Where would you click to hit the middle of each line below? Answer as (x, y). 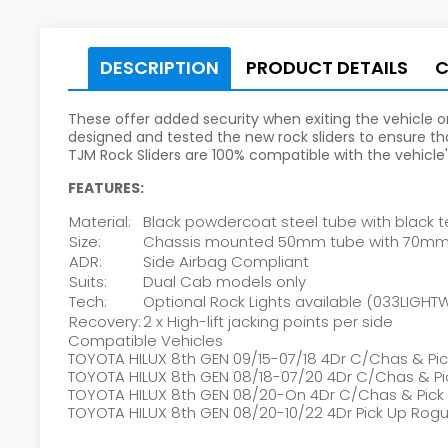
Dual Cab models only (225, 281)
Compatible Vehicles (146, 340)
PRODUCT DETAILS (327, 67)
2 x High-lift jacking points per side (268, 321)
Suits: (88, 281)
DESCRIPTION (160, 67)
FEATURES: (106, 187)
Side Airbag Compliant (226, 261)
